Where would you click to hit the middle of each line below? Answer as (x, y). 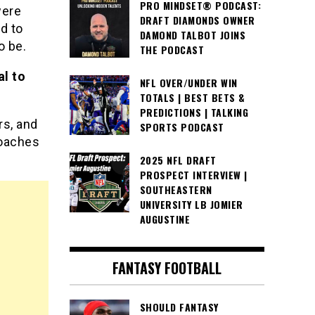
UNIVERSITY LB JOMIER (191, 205)
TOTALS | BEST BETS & (192, 98)
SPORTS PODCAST (182, 127)
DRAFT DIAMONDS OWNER (197, 20)
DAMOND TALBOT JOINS (192, 35)
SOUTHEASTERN (176, 190)
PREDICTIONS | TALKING (194, 112)
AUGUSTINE (165, 219)
